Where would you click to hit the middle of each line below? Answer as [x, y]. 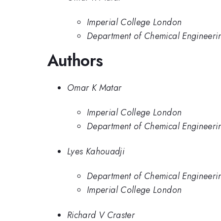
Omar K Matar [94, 88]
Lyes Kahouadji [96, 151]
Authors [75, 60]
